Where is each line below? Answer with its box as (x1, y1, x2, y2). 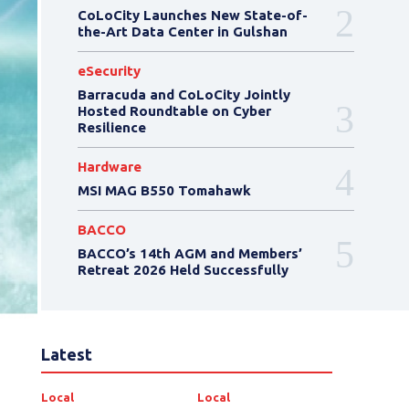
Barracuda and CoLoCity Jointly (77, 87, 290, 102)
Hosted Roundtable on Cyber (77, 103, 271, 119)
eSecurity (77, 63, 141, 79)
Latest (40, 345, 92, 363)
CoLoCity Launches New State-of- (77, 7, 308, 23)
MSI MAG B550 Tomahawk (77, 183, 251, 198)
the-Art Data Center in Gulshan (77, 24, 288, 39)
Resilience (77, 120, 146, 135)
